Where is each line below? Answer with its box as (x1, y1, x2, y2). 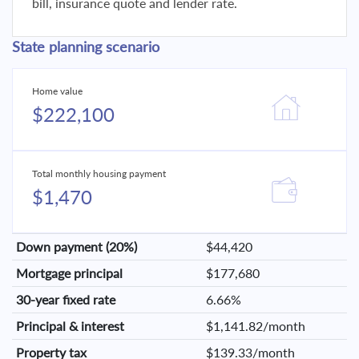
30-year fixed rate (15, 292, 115, 307)
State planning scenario (12, 38, 159, 55)
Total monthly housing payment (32, 167, 166, 179)
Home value (32, 85, 83, 97)
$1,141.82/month (205, 318, 305, 333)
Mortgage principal (15, 265, 123, 280)
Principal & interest (15, 318, 124, 333)
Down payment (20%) (15, 239, 137, 254)
